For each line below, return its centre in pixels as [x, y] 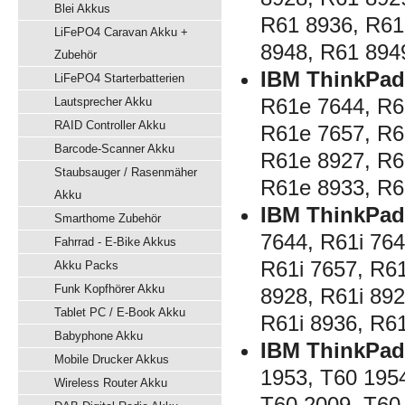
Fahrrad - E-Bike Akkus [115, 242]
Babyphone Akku [99, 336]
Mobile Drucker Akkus [112, 359]
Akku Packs [86, 265]
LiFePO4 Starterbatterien [119, 78]
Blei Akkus [82, 9]
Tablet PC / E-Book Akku [120, 312]
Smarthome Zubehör [108, 218]
